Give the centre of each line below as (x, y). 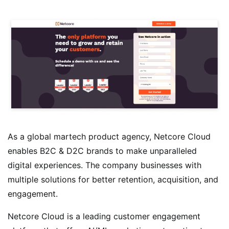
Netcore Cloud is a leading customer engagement (104, 216)
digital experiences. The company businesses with (105, 165)
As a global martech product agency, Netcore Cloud (109, 136)
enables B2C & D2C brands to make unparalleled (102, 151)
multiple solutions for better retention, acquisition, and (113, 179)
